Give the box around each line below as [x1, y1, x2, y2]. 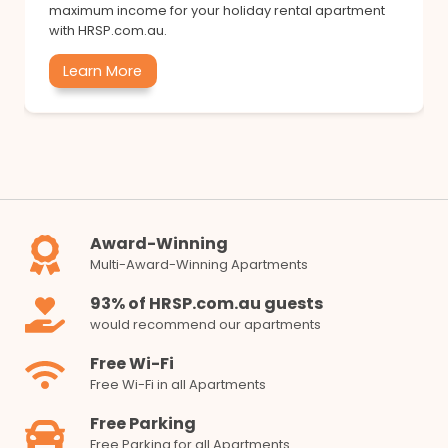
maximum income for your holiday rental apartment [49, 2, 385, 20]
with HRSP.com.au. [49, 22, 167, 40]
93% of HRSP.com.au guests [90, 291, 323, 315]
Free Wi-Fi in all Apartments [90, 374, 266, 394]
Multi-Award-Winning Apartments [90, 254, 308, 274]
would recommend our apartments [90, 314, 321, 334]
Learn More [63, 60, 143, 81]
